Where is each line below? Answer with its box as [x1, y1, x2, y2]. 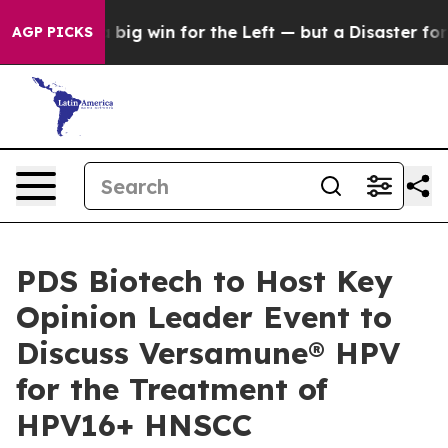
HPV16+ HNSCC [16, 406, 252, 444]
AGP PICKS [12, 23, 93, 41]
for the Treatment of [16, 370, 328, 408]
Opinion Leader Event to [16, 298, 392, 336]
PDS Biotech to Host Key [16, 262, 393, 300]
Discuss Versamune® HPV [16, 334, 400, 372]
